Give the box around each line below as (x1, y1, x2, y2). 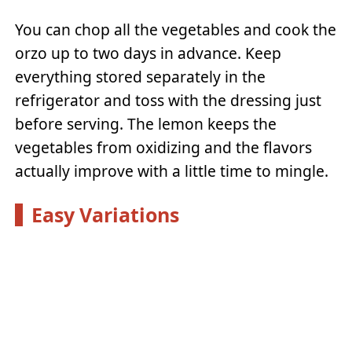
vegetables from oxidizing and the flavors (15, 137, 313, 159)
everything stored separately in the (15, 66, 266, 88)
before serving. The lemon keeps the (15, 113, 277, 135)
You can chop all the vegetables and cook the (15, 19, 337, 41)
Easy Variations (31, 200, 179, 228)
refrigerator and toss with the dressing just (15, 90, 322, 112)
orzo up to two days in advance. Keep (15, 42, 282, 64)
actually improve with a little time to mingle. (15, 160, 329, 182)
